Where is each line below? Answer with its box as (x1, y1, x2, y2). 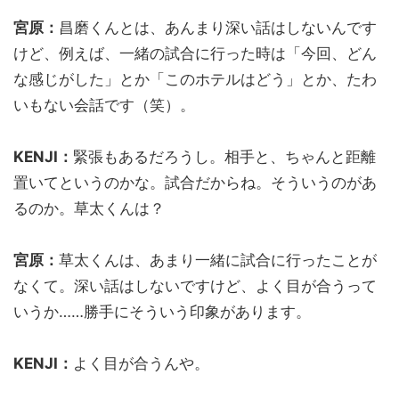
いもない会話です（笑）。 (13, 95, 195, 114)
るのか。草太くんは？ (13, 199, 165, 217)
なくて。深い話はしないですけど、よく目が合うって (13, 276, 377, 295)
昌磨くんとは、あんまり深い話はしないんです (59, 18, 377, 37)
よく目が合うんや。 (73, 354, 209, 372)
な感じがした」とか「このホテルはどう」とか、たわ (13, 69, 377, 88)
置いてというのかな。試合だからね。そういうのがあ (13, 173, 377, 191)
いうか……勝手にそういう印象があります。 (13, 302, 311, 321)
